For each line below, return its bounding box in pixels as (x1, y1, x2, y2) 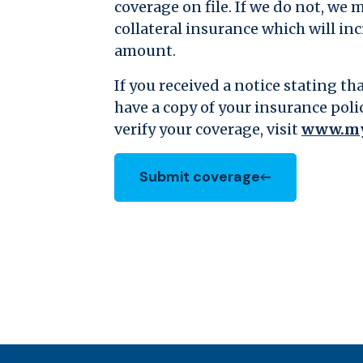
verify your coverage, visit (114, 119, 301, 139)
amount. (114, 41, 176, 60)
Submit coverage (139, 167, 260, 187)
